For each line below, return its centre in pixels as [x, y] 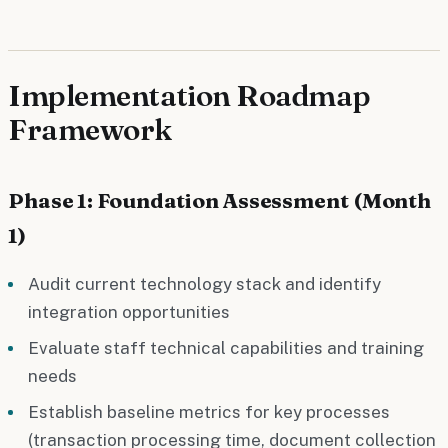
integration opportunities [129, 311]
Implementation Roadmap [189, 95]
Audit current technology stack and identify [204, 283]
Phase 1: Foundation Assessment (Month [220, 199]
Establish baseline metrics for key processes [209, 411]
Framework [90, 129]
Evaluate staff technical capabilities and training [226, 347]
